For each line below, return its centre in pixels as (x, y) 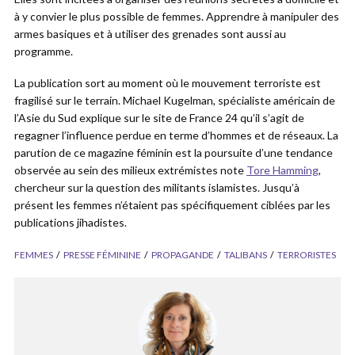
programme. (44, 51)
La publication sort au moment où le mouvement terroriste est (168, 82)
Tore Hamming (282, 170)
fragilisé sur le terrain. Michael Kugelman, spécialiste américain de (175, 100)
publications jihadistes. (71, 222)
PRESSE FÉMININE (102, 254)
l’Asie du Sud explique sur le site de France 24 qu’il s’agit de (159, 117)
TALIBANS (246, 254)
